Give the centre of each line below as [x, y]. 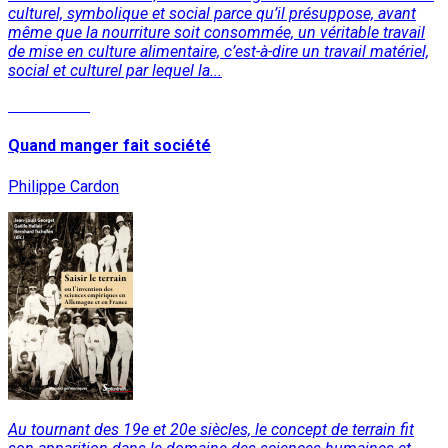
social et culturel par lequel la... [115, 71]
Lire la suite [49, 106]
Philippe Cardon [63, 186]
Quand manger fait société [109, 146]
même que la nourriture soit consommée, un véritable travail [216, 33]
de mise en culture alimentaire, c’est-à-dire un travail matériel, [218, 52]
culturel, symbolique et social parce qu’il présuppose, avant [212, 14]
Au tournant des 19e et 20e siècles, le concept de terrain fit [211, 429]
